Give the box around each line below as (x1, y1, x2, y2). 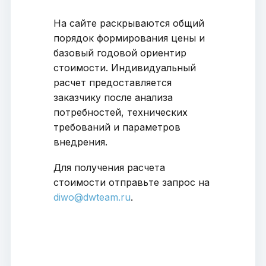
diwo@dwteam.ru (53, 191, 131, 204)
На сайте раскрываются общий (53, 17, 204, 30)
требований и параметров (53, 121, 180, 134)
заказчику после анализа (53, 91, 173, 104)
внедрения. (53, 136, 107, 148)
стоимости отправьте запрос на (53, 176, 210, 189)
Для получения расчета (53, 161, 165, 174)
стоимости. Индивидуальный (53, 62, 196, 74)
